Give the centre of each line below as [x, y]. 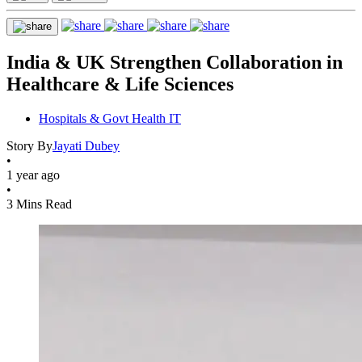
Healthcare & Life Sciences [120, 84]
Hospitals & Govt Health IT [110, 118]
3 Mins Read [39, 204]
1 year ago [33, 175]
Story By [29, 145]
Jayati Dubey [86, 145]
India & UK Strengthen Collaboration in [175, 62]
